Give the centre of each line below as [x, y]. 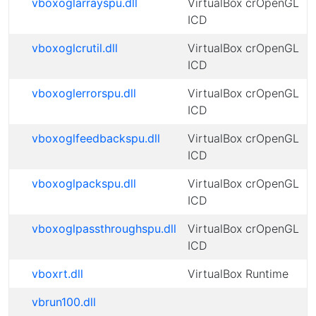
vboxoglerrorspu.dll [84, 93]
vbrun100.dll [64, 302]
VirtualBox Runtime [238, 274]
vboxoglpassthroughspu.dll [104, 229]
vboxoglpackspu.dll [84, 183]
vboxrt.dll [57, 274]
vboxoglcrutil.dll [75, 48]
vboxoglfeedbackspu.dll [96, 138]
